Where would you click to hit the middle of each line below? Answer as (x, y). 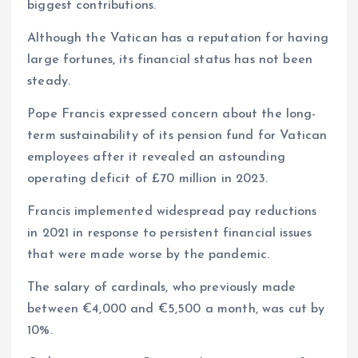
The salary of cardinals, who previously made (162, 287)
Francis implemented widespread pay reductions (172, 211)
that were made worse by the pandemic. (149, 255)
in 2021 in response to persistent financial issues (170, 233)
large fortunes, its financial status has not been (170, 60)
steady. (49, 81)
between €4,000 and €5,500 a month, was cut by (176, 309)
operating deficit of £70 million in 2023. (147, 179)
